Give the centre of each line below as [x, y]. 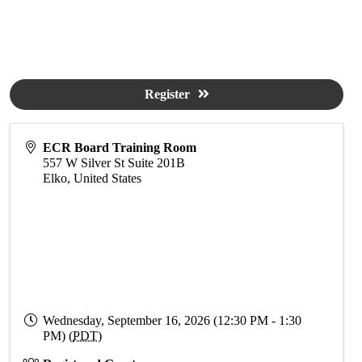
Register [167, 94]
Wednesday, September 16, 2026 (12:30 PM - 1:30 [173, 320]
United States [108, 178]
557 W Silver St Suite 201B [114, 163]
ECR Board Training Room [120, 147]
